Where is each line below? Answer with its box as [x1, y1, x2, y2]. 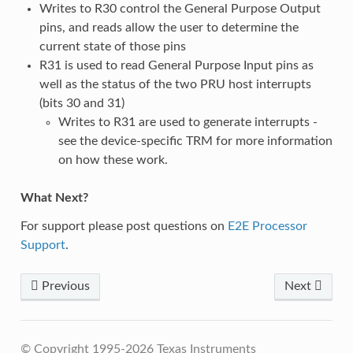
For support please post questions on [20, 219, 228, 232]
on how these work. [58, 153, 168, 166]
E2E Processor [227, 219, 307, 232]
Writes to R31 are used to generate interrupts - [58, 115, 318, 128]
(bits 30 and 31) [39, 96, 124, 110]
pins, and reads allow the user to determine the [39, 20, 299, 34]
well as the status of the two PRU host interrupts [39, 77, 311, 91]
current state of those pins [39, 39, 186, 53]
